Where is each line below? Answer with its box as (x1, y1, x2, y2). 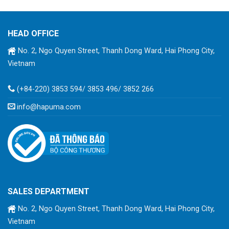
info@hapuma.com (17, 102, 81, 111)
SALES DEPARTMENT (8, 187, 89, 197)
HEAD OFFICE (8, 28, 59, 38)
